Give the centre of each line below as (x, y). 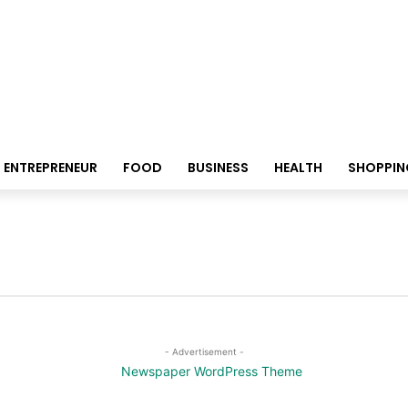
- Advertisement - (204, 352)
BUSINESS (218, 168)
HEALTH (298, 168)
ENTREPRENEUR (50, 168)
